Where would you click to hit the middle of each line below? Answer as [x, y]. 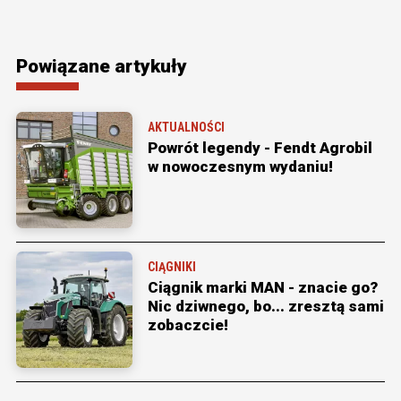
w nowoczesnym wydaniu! [240, 167]
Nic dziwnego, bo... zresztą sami [266, 307]
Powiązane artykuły [102, 67]
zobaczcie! [188, 325]
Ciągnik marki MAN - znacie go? [263, 288]
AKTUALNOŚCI [186, 128]
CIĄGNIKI [172, 267]
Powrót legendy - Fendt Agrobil [260, 148]
